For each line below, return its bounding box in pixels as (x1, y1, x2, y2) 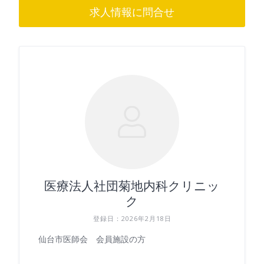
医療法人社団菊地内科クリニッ (44, 177, 220, 195)
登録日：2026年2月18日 (93, 214, 171, 223)
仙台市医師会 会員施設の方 (38, 233, 146, 245)
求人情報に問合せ (90, 5, 174, 20)
